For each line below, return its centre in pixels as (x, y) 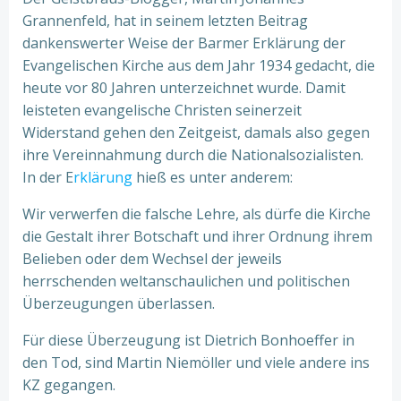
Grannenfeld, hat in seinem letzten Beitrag (165, 21)
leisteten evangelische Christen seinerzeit (162, 110)
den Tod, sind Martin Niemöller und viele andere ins (196, 363)
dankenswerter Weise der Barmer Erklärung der (184, 43)
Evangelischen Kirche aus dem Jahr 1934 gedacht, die (199, 65)
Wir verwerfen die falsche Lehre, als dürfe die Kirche (196, 214)
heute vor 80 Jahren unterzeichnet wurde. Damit (184, 88)
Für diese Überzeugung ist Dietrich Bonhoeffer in (188, 340)
